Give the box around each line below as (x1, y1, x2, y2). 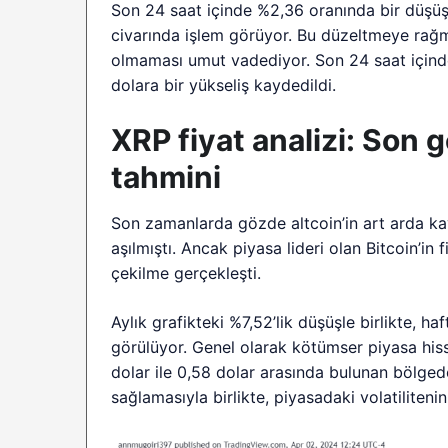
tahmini (111, 158, 221, 195)
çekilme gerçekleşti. (111, 262, 262, 283)
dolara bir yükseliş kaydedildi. (111, 74, 337, 95)
